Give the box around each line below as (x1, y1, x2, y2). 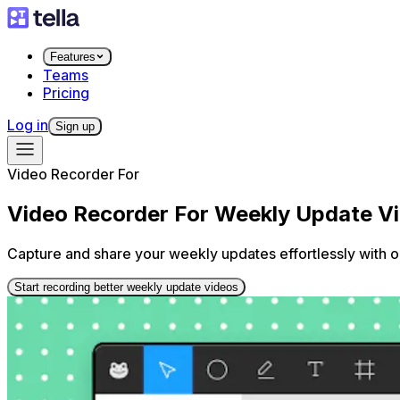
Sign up (55, 120, 95, 133)
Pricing (43, 84, 89, 102)
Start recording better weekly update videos (14, 279, 238, 294)
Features (50, 50, 96, 63)
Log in (7, 116, 48, 134)
